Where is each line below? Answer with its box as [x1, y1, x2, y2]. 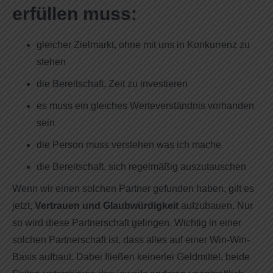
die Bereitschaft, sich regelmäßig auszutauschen [37, 161, 246, 172]
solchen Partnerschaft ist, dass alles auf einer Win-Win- [12, 234, 250, 245]
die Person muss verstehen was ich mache [37, 139, 221, 150]
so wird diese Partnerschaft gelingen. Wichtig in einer [12, 217, 241, 228]
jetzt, [12, 200, 35, 211]
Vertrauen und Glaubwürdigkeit [35, 200, 179, 211]
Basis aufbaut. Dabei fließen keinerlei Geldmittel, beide [12, 251, 250, 262]
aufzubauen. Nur [179, 200, 253, 211]
